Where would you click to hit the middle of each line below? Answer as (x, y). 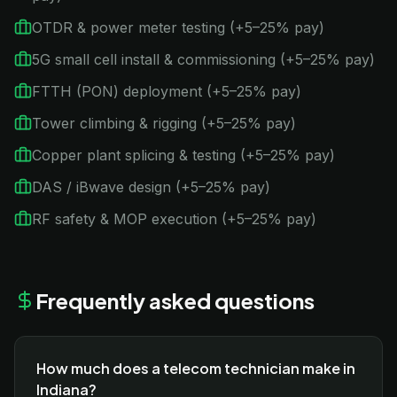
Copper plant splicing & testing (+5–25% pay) (183, 155)
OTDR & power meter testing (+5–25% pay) (178, 27)
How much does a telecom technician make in (196, 368)
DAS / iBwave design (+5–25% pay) (151, 187)
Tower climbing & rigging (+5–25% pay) (164, 123)
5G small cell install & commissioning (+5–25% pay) (203, 59)
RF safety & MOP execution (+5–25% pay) (174, 219)
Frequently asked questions (175, 300)
